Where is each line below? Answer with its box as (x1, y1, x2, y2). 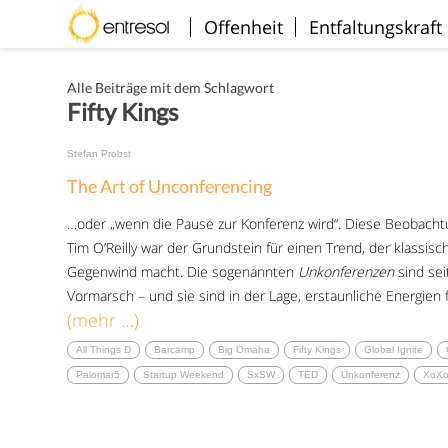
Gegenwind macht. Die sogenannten (67, 262, 299, 281)
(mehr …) (67, 308, 140, 332)
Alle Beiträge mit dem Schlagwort (67, 79, 275, 96)
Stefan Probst (67, 148, 132, 159)
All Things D (76, 344, 132, 355)
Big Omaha (218, 344, 271, 355)
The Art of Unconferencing (67, 175, 273, 197)
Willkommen (81, 2, 189, 26)
